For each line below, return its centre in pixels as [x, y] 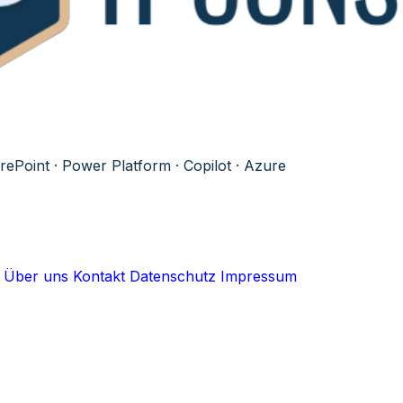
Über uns [36, 277]
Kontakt [99, 277]
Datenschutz [173, 277]
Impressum [259, 277]
